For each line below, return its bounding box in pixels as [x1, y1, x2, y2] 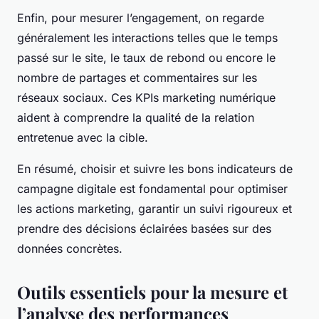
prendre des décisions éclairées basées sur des [17, 221, 271, 236]
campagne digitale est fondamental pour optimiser [17, 182, 288, 197]
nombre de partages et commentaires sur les [17, 70, 257, 85]
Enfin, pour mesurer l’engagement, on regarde [17, 11, 264, 26]
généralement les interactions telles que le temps [17, 31, 278, 46]
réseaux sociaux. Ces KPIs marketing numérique [17, 90, 276, 105]
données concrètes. [17, 241, 122, 256]
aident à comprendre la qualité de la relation [17, 110, 254, 125]
